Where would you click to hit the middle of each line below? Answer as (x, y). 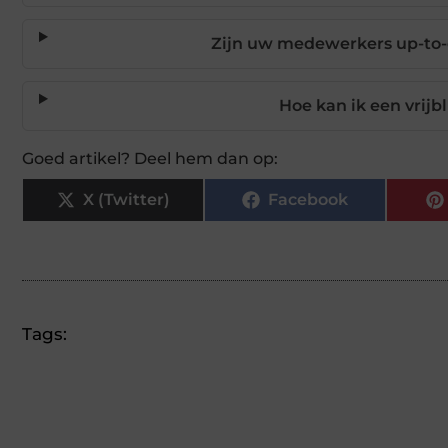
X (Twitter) (126, 199)
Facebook (308, 199)
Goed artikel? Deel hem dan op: (150, 158)
